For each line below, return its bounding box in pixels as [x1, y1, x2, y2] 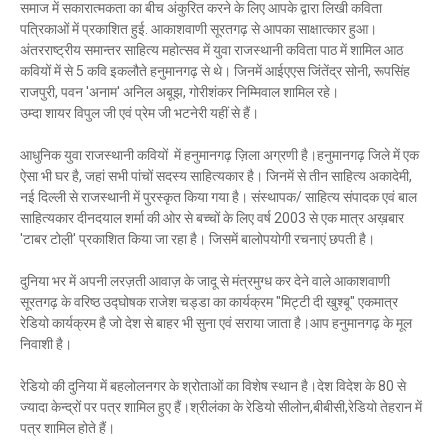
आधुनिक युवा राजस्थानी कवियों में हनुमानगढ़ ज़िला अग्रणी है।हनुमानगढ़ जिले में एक [20, 147, 419, 163]
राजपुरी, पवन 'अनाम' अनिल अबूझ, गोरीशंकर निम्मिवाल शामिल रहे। [20, 84, 342, 100]
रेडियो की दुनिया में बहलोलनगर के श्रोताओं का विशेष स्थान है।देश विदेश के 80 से [20, 378, 406, 394]
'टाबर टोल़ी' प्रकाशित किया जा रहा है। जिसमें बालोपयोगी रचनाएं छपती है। [20, 231, 375, 247]
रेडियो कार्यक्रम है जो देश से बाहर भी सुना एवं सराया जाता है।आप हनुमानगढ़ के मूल [20, 315, 412, 331]
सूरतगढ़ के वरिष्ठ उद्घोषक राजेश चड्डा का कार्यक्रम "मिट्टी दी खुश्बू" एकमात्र [20, 294, 398, 310]
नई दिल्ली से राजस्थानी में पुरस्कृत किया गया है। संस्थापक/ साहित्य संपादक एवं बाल [20, 189, 417, 205]
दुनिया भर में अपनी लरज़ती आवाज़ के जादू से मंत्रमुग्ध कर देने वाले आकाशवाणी [20, 273, 390, 289]
